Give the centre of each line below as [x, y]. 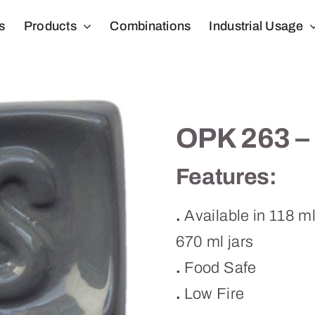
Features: [226, 176]
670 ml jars [214, 242]
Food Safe [218, 268]
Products [50, 26]
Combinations [150, 26]
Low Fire [212, 294]
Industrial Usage [256, 26]
